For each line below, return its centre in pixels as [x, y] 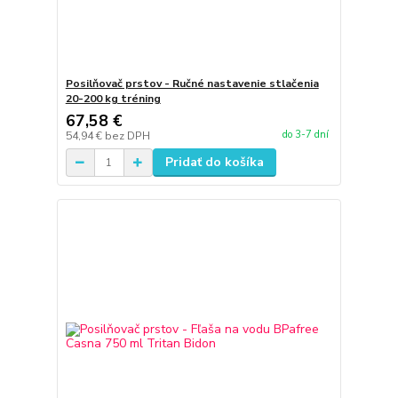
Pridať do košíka [214, 163]
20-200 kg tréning [113, 99]
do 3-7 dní [305, 134]
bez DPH [127, 136]
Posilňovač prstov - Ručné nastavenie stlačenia [192, 84]
